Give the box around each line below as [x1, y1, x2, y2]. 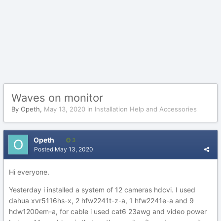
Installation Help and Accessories [95, 105, 197, 113]
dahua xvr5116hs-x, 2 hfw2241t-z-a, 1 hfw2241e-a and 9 [9, 196, 194, 205]
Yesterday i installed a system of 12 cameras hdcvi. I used [9, 185, 195, 194]
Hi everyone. [9, 168, 49, 176]
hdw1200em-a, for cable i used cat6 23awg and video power [9, 207, 207, 216]
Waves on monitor [11, 91, 103, 104]
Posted [34, 146, 55, 153]
